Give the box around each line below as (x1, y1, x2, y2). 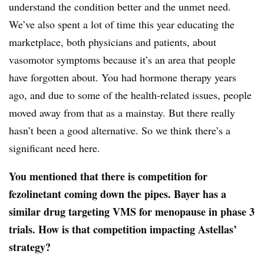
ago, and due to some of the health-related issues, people (9, 88, 252, 103)
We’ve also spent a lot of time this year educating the (9, 17, 235, 32)
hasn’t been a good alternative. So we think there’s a (9, 123, 230, 138)
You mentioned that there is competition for (9, 169, 207, 184)
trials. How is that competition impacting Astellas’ (9, 222, 237, 237)
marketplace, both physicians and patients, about (9, 35, 216, 49)
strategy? (9, 239, 51, 255)
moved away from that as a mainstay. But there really (9, 105, 235, 120)
